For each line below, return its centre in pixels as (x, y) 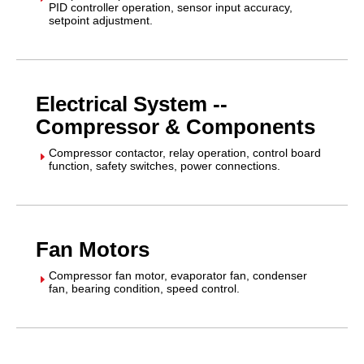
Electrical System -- (132, 104)
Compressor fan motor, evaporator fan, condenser (178, 275)
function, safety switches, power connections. (165, 165)
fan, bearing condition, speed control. (144, 288)
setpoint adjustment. (101, 20)
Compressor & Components (175, 126)
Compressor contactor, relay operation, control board (185, 152)
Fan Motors (93, 249)
